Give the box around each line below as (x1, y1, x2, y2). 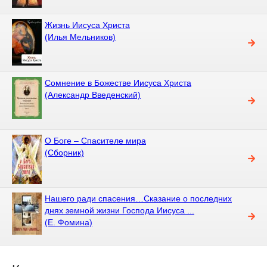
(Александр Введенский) (45, 89, 141, 100)
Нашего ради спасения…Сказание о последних (45, 193, 232, 203)
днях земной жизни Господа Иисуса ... (45, 205, 194, 215)
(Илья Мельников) (45, 32, 116, 42)
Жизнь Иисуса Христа (45, 20, 130, 30)
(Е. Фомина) (45, 217, 92, 227)
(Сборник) (45, 147, 84, 157)
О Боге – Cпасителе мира (45, 135, 146, 145)
